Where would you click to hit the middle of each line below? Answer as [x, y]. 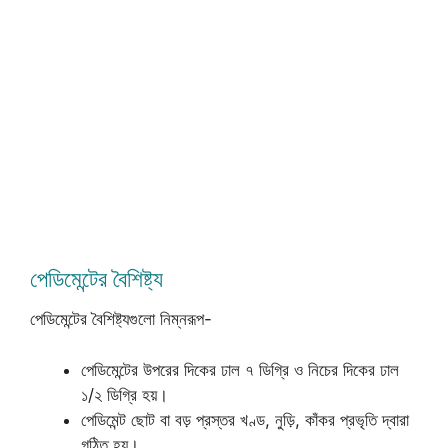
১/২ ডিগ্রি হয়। [124, 394]
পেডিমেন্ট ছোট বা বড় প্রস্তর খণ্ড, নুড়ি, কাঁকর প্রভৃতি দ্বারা [245, 419]
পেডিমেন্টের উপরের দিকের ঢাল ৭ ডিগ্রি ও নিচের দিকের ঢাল [240, 369]
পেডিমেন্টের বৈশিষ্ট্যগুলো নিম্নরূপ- [121, 319]
